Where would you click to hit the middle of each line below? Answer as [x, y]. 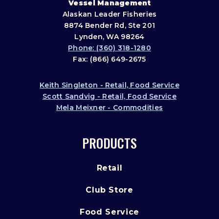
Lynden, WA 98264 [109, 37]
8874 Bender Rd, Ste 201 [109, 26]
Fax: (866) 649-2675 [109, 59]
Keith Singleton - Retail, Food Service [109, 85]
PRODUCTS [109, 143]
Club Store [109, 190]
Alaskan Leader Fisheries [109, 14]
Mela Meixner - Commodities [109, 108]
